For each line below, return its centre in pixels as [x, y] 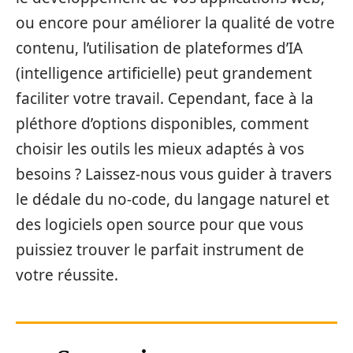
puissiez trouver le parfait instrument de [160, 250]
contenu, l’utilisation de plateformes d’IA [159, 48]
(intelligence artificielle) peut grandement [164, 73]
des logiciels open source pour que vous [160, 225]
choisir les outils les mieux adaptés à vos [160, 149]
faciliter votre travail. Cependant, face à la [165, 98]
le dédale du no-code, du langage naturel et [173, 199]
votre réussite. [67, 275]
